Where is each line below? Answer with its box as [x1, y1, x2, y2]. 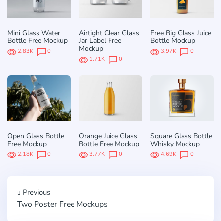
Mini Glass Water [7, 28, 60, 38]
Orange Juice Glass [78, 131, 137, 141]
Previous [23, 187, 50, 198]
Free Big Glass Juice [150, 28, 211, 38]
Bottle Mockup [150, 36, 195, 46]
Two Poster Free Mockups [17, 199, 108, 210]
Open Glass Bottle [7, 131, 64, 141]
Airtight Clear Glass [78, 28, 139, 38]
